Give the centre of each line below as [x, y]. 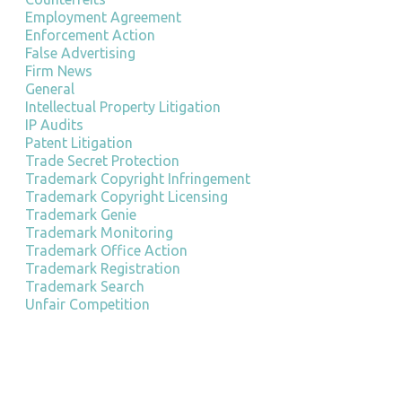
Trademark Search [85, 286]
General [50, 89]
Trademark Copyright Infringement [138, 179]
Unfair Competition [87, 304]
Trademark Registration [103, 268]
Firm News [59, 71]
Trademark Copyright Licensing [127, 197]
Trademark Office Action [106, 250]
